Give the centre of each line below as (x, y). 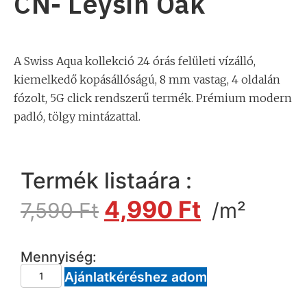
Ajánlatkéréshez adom (136, 277)
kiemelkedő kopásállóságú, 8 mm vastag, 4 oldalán (147, 79)
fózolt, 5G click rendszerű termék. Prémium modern (153, 98)
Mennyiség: (59, 257)
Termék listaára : (106, 181)
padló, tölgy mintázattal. (77, 116)
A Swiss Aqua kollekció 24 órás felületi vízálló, (135, 61)
